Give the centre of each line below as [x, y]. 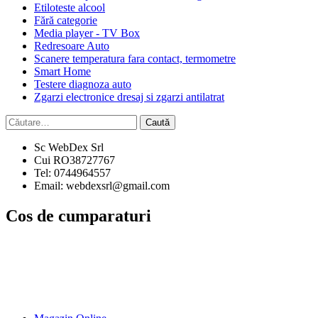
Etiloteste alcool [70, 8]
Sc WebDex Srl [69, 148]
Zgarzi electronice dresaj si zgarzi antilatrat [129, 97]
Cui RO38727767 [75, 160]
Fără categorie [66, 21]
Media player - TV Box [87, 33]
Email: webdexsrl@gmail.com [102, 186]
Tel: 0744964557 [72, 173]
